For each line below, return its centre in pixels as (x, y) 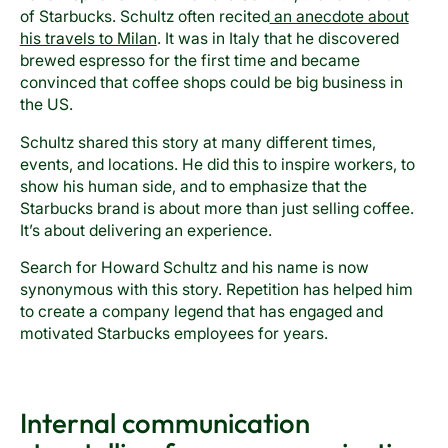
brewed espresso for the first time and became (189, 60)
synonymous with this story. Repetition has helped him (216, 290)
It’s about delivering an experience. (145, 230)
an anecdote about (339, 16)
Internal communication (164, 423)
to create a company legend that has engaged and (201, 312)
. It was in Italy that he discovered (277, 38)
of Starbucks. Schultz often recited (144, 16)
